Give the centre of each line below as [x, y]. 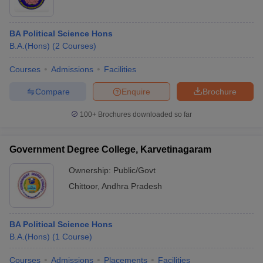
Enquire [136, 91]
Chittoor [83, 186]
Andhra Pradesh [132, 186]
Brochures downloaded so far [144, 114]
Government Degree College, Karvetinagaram [110, 149]
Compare [52, 91]
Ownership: [91, 170]
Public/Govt [134, 170]
